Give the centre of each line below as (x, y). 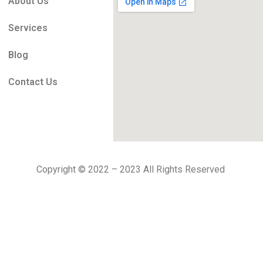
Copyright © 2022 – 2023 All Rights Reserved (131, 170)
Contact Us (33, 82)
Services (28, 28)
